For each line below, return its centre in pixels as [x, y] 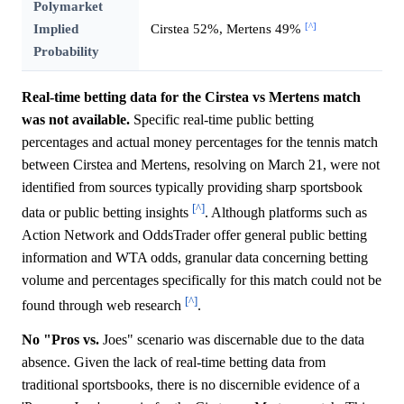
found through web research [103, 306]
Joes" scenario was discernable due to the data [232, 339]
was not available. [76, 120]
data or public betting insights [107, 213]
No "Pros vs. [60, 339]
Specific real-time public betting [222, 120]
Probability [66, 51]
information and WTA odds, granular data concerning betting [195, 258]
